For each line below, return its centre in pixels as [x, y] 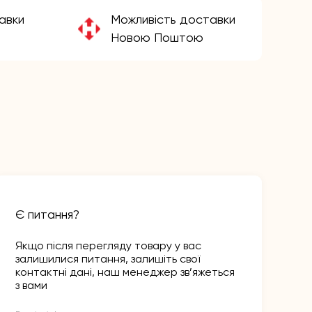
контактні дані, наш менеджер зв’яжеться [125, 272]
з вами [31, 286]
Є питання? [47, 214]
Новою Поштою [157, 38]
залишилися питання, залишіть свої [108, 259]
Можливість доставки [173, 19]
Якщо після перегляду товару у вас [108, 246]
